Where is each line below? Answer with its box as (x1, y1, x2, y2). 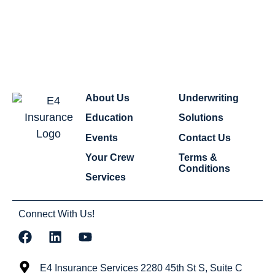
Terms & (179, 152, 218, 163)
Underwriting (179, 92, 239, 103)
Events (85, 132, 118, 143)
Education (85, 112, 133, 123)
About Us (85, 92, 130, 103)
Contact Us (179, 132, 231, 143)
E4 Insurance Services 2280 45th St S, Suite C (40, 262, 242, 273)
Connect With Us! (18, 208, 95, 219)
